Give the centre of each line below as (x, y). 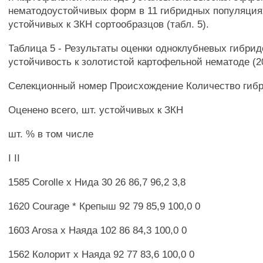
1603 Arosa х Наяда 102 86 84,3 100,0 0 (98, 230)
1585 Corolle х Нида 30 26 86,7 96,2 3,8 (97, 182)
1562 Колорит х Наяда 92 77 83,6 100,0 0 (102, 254)
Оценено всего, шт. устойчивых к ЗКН (96, 110)
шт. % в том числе (51, 134)
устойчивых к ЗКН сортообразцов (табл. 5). (109, 24)
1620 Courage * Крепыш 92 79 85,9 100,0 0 (104, 206)
